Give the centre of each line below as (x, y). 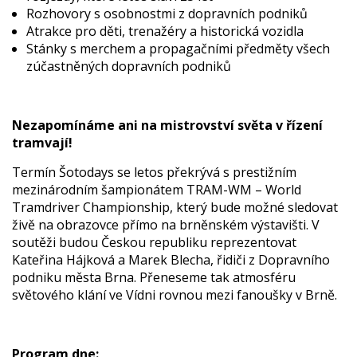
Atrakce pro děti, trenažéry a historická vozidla (165, 31)
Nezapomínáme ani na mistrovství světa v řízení (167, 125)
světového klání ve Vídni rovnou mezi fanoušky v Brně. (175, 295)
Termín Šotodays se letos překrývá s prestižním (154, 172)
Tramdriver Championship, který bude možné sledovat (175, 207)
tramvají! (42, 143)
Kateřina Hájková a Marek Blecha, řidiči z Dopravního (171, 260)
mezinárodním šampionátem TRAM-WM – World (157, 190)
